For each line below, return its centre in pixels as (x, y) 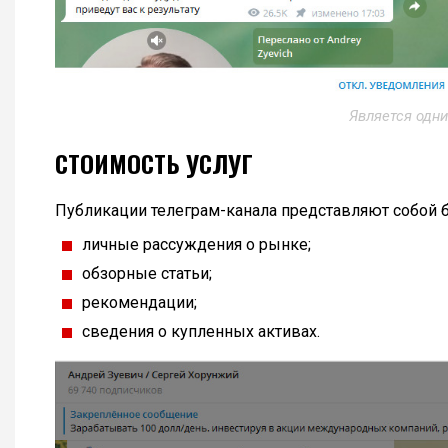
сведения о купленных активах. (201, 332)
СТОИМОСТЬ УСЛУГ (154, 163)
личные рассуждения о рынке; (196, 245)
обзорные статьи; (147, 274)
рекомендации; (139, 303)
